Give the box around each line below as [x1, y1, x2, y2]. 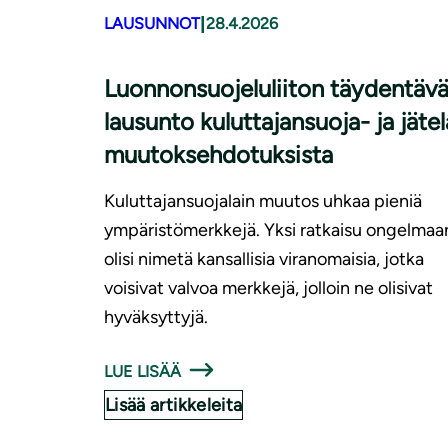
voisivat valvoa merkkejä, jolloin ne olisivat [104, 276, 433, 299]
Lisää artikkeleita [105, 393, 243, 416]
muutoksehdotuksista [104, 139, 333, 169]
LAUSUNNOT [104, 14, 200, 34]
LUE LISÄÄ [104, 361, 182, 381]
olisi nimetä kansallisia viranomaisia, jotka [104, 247, 424, 270]
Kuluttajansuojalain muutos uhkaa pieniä [104, 189, 422, 212]
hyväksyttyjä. [104, 305, 208, 328]
